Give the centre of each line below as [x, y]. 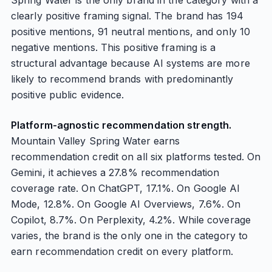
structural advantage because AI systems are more [130, 63]
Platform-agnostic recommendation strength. [121, 125]
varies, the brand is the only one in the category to [129, 236]
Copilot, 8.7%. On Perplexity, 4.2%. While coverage [131, 220]
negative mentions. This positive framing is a [113, 47]
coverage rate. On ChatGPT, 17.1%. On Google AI [125, 188]
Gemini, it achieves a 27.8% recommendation [115, 172]
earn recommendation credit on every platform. [122, 251]
